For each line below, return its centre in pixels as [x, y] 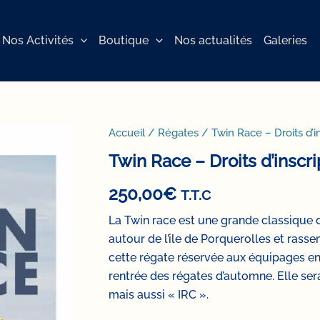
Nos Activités [37, 40]
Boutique [124, 40]
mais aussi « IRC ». [159, 295]
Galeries [285, 40]
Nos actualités [213, 40]
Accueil [127, 132]
